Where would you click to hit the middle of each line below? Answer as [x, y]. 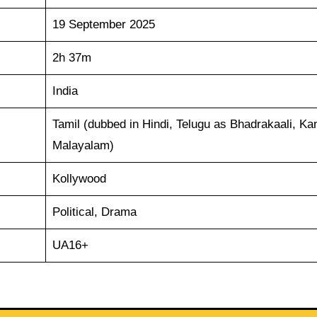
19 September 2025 [103, 24]
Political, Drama [94, 212]
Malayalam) [83, 145]
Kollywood [79, 178]
